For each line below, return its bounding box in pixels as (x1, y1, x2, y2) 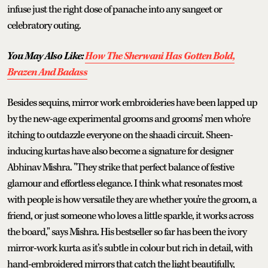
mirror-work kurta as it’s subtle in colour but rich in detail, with (7, 241, 252, 255)
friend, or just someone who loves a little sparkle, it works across (7, 209, 253, 223)
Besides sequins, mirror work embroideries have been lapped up (7, 96, 257, 109)
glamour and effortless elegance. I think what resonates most (7, 176, 242, 190)
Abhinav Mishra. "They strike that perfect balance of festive (7, 160, 234, 174)
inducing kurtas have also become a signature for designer (7, 144, 233, 158)
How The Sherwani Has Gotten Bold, (85, 49, 234, 63)
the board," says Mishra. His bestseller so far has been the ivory (7, 225, 246, 239)
